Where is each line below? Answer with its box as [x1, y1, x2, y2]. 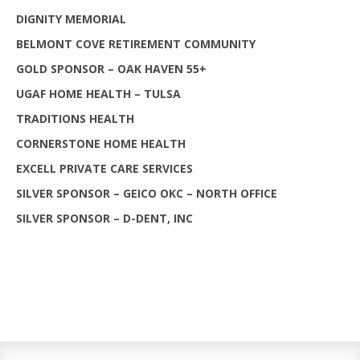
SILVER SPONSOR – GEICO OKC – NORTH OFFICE [16, 185, 277, 201]
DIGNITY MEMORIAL [16, 10, 126, 27]
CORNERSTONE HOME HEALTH [16, 135, 186, 151]
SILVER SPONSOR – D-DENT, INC [16, 210, 193, 226]
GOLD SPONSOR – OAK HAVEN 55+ [16, 60, 207, 76]
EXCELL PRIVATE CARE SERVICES [16, 160, 193, 176]
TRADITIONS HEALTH [16, 110, 134, 126]
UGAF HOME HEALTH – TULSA [16, 85, 181, 101]
